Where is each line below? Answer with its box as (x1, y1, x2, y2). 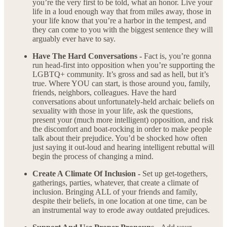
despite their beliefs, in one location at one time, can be (32, 197, 207, 206)
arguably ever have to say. (32, 34, 116, 44)
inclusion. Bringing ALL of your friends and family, (32, 187, 198, 197)
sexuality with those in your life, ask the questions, (32, 106, 193, 116)
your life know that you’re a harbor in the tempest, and (32, 16, 206, 25)
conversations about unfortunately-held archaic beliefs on (32, 97, 214, 106)
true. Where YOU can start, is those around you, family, (32, 79, 210, 88)
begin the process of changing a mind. (32, 152, 154, 161)
